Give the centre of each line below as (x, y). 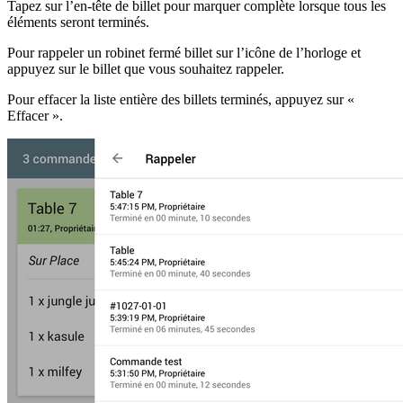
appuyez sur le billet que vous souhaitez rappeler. (146, 69)
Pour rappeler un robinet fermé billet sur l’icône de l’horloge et (184, 53)
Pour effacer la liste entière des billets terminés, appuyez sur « (181, 100)
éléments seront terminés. (78, 22)
